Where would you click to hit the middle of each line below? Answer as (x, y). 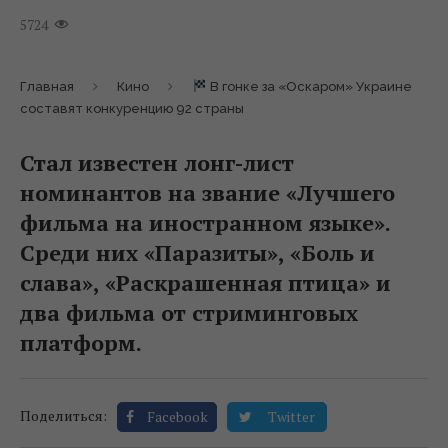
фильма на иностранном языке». (205, 223)
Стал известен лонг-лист (157, 163)
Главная (47, 87)
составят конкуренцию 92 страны (132, 109)
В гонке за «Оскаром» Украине (309, 87)
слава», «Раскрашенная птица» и (205, 283)
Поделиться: (63, 416)
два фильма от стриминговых (189, 313)
